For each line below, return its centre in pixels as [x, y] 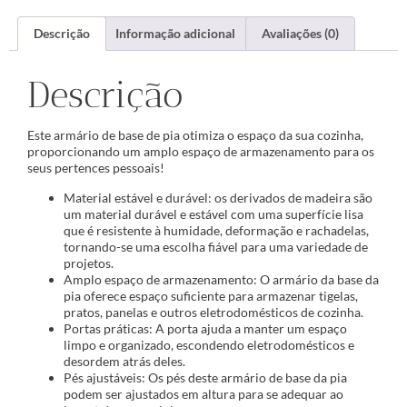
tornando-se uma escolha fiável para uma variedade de [216, 246]
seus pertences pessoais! [96, 168]
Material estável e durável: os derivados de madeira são [218, 197]
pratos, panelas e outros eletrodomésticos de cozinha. [213, 312]
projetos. [89, 263]
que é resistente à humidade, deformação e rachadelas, [216, 230]
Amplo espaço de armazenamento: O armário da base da [221, 279]
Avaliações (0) [300, 34]
